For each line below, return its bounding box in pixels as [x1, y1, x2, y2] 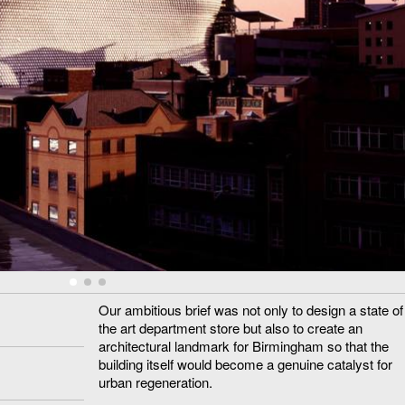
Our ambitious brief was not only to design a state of [99, 299, 403, 319]
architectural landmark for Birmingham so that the [99, 335, 389, 355]
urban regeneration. [99, 372, 212, 391]
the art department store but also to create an [99, 317, 363, 337]
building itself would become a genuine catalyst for [99, 353, 392, 373]
